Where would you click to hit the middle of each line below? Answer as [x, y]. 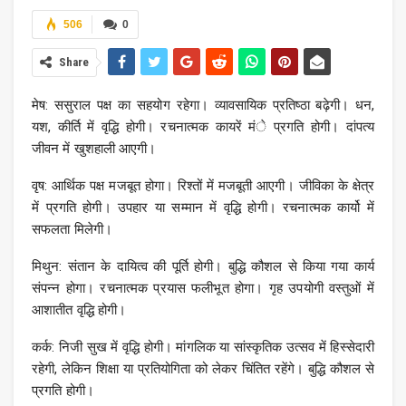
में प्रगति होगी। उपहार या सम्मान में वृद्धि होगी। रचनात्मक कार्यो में [203, 208]
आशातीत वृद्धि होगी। [79, 310]
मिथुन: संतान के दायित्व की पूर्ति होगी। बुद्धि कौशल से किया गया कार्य [203, 267]
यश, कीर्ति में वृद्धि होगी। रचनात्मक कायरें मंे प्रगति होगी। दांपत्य [203, 127]
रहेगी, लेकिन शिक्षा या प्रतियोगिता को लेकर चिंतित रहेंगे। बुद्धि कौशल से [203, 369]
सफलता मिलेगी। [72, 230]
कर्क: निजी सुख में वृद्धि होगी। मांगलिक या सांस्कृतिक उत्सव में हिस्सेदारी [203, 348]
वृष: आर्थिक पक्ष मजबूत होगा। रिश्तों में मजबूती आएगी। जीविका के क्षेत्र [203, 186]
